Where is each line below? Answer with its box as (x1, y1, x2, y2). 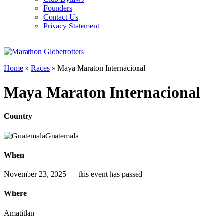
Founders (43, 4, 72, 13)
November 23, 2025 (4, 170, 68, 179)
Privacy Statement (43, 22, 99, 30)
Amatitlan (4, 208, 34, 217)
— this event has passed (68, 170, 142, 179)
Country (4, 112, 32, 121)
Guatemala (45, 131, 79, 140)
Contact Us (43, 13, 78, 22)
